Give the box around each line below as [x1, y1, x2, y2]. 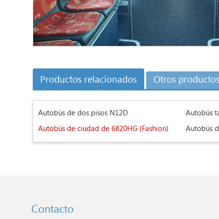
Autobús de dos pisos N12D [38, 109, 129, 118]
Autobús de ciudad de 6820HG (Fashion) [38, 124, 169, 134]
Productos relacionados [40, 74, 137, 87]
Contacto [31, 202, 74, 217]
